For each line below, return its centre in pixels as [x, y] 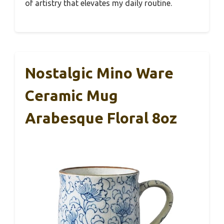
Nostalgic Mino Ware [99, 73]
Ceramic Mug [71, 95]
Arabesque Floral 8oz [101, 118]
